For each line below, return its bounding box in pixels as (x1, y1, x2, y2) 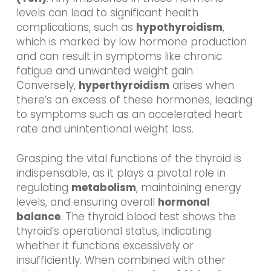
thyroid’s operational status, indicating (16, 224, 211, 239)
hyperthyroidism (78, 77, 169, 93)
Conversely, (16, 77, 79, 93)
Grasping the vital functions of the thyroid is (16, 151, 241, 166)
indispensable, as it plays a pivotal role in (16, 166, 226, 181)
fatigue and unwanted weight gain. (16, 63, 195, 78)
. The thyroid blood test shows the (60, 209, 236, 224)
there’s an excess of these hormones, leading (16, 92, 252, 107)
